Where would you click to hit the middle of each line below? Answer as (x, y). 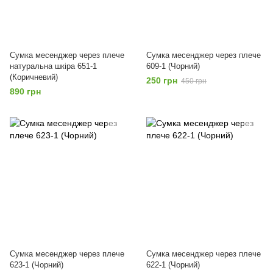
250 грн (162, 80)
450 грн (194, 81)
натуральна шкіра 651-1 (53, 66)
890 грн (25, 91)
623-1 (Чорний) (37, 265)
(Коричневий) (34, 77)
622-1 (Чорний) (173, 265)
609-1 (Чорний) (173, 66)
